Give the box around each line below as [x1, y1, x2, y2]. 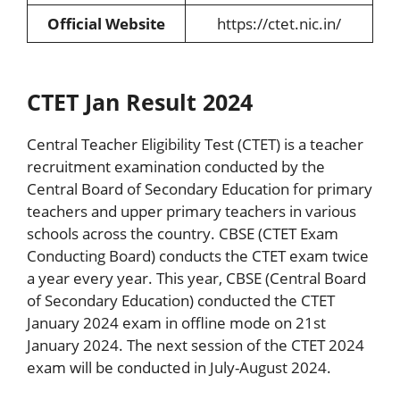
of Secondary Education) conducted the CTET [27, 290, 335, 312]
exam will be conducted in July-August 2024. [27, 357, 331, 379]
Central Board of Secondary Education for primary [27, 179, 372, 200]
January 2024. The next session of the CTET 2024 [27, 335, 364, 356]
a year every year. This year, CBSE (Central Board [27, 268, 366, 289]
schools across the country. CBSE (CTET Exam [27, 223, 338, 245]
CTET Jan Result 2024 [27, 87, 253, 118]
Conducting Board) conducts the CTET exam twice [27, 246, 369, 267]
